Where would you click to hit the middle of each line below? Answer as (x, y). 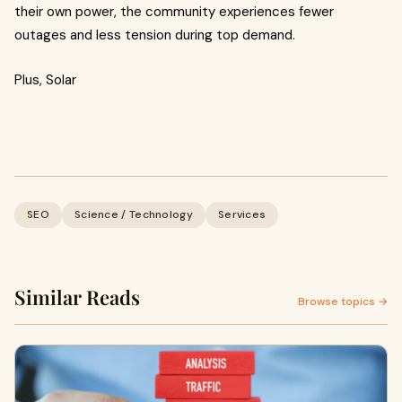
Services (242, 214)
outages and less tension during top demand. (155, 35)
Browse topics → (343, 301)
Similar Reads (77, 297)
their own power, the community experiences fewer (174, 12)
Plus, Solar (45, 80)
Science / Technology (133, 214)
